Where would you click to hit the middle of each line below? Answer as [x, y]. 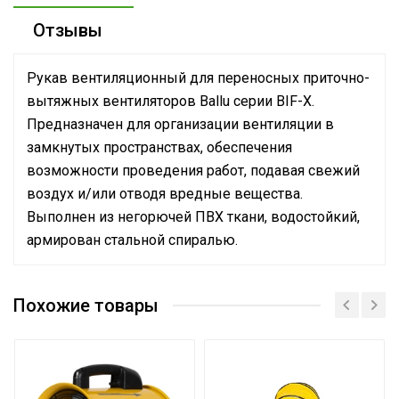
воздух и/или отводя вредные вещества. [165, 194]
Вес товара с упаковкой [110, 281]
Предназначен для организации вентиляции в [180, 124]
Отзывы [68, 30]
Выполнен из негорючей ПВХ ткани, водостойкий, [193, 217]
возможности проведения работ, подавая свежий [193, 171]
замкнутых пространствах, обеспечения [159, 147]
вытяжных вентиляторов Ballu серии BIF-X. [171, 101]
